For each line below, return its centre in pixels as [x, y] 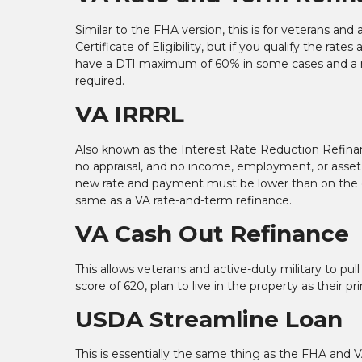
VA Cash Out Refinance [212, 233]
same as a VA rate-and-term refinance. [183, 200]
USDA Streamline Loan [209, 319]
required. [100, 80]
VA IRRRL [130, 114]
